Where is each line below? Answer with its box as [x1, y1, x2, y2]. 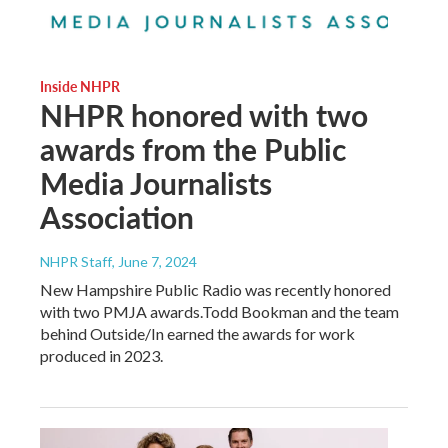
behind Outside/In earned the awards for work [40, 323, 355, 343]
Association [40, 195, 194, 238]
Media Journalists [40, 161, 272, 204]
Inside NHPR [40, 75, 120, 96]
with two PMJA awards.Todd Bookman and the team [40, 301, 399, 321]
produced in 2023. [40, 345, 163, 365]
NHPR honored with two [40, 93, 368, 136]
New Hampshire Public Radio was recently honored [40, 279, 391, 299]
